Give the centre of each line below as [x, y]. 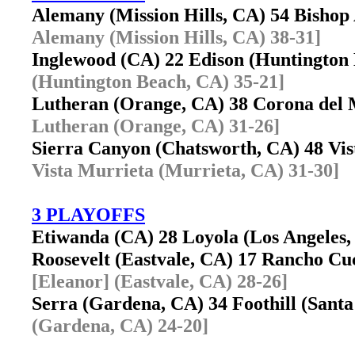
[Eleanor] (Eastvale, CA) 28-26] [160, 281]
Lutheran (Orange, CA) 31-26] [156, 126]
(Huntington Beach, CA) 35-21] [158, 81]
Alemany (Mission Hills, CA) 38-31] [176, 37]
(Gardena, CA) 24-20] [120, 325]
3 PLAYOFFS [88, 214]
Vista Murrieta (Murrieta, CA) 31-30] [185, 170]
